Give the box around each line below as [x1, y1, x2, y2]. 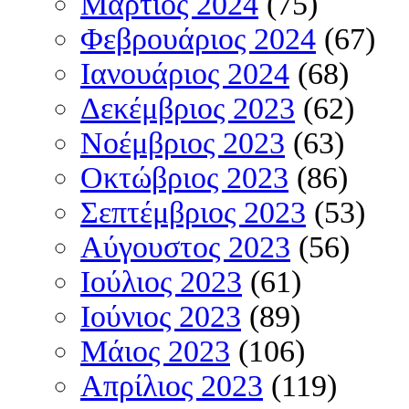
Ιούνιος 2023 [80, 299, 241, 334]
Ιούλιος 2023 [80, 265, 242, 299]
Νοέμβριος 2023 [80, 126, 285, 161]
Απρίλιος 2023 [80, 369, 263, 404]
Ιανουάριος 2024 [80, 57, 289, 91]
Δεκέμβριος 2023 [80, 91, 295, 126]
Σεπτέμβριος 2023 [80, 195, 306, 230]
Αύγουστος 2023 [80, 230, 290, 265]
